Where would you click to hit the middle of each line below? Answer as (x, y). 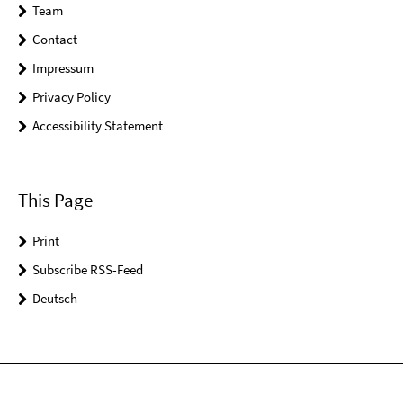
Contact (55, 40)
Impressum (63, 68)
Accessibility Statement (98, 126)
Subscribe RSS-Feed (88, 269)
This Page (55, 200)
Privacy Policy (72, 97)
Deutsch (55, 298)
